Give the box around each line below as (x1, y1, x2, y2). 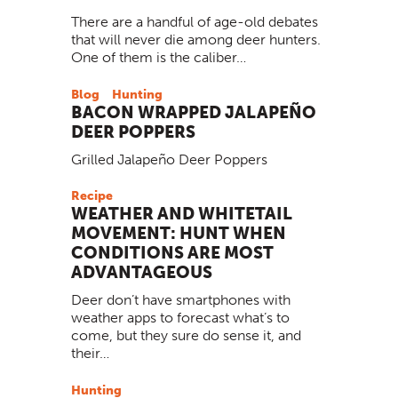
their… (71, 345, 109, 362)
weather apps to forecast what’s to (71, 309, 290, 327)
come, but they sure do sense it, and (71, 327, 301, 345)
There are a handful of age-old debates (71, 12, 318, 30)
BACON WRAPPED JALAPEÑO (71, 102, 316, 123)
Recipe (71, 188, 113, 204)
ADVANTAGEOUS (71, 263, 212, 283)
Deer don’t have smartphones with (71, 291, 291, 309)
